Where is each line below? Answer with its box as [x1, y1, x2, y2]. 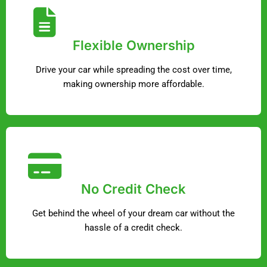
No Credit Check [81, 181, 186, 197]
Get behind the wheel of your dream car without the [32, 208, 235, 219]
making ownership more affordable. [63, 79, 204, 90]
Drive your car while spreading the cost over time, [35, 64, 232, 76]
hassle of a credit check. [85, 222, 182, 234]
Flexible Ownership [72, 38, 195, 54]
